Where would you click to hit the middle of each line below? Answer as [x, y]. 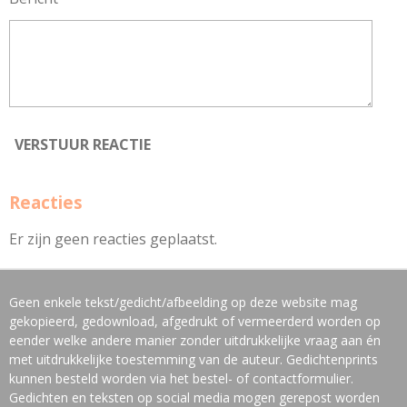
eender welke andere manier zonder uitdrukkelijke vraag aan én [195, 340]
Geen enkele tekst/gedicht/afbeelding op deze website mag [183, 302]
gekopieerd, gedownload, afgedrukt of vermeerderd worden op [195, 321]
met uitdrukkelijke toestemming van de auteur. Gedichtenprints [194, 359]
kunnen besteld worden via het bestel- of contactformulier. [181, 378]
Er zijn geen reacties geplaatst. [113, 239]
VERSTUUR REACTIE [83, 144]
